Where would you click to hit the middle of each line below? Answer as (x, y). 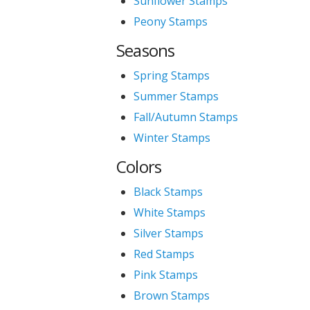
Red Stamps (164, 254)
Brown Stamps (171, 295)
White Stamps (169, 212)
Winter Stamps (172, 138)
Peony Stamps (170, 21)
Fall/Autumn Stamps (185, 117)
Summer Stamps (176, 96)
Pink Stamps (165, 275)
